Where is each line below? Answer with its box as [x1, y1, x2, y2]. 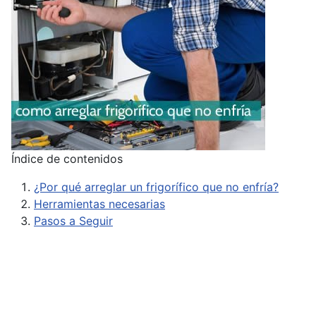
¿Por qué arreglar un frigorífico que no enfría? [34, 180, 279, 194]
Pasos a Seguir [34, 214, 113, 228]
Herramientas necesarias [34, 197, 165, 211]
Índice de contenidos [11, 152, 123, 166]
